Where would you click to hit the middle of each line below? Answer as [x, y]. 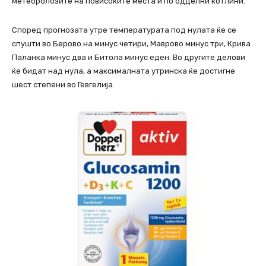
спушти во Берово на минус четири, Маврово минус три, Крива [131, 44]
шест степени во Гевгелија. [63, 85]
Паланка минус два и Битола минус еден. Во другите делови [129, 58]
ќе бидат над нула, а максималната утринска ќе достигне [123, 71]
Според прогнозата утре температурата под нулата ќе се [124, 30]
